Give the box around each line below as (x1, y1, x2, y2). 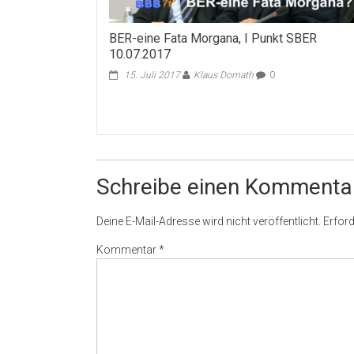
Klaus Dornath (194, 69, 254, 81)
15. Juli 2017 (124, 69, 181, 81)
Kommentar (96, 243, 159, 257)
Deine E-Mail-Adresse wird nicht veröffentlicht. (96, 215, 321, 228)
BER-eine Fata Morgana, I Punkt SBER (109, 30, 318, 46)
